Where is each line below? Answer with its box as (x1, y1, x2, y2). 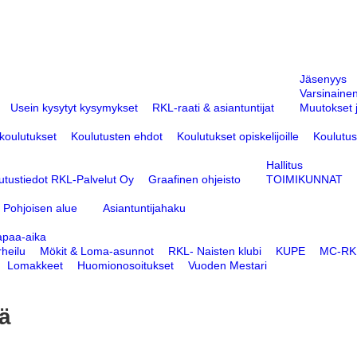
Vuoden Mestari (188, 259, 267, 273)
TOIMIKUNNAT (266, 173, 343, 186)
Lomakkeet (7, 259, 63, 273)
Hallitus (266, 159, 303, 172)
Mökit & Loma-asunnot (40, 245, 154, 258)
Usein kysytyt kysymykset (10, 101, 138, 115)
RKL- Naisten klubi (168, 245, 261, 258)
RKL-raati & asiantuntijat (152, 101, 274, 115)
